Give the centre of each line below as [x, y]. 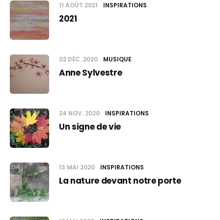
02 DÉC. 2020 [79, 59]
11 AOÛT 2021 [79, 5]
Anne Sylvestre [91, 73]
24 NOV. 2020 [80, 113]
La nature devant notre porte [120, 181]
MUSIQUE [117, 59]
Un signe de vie [90, 127]
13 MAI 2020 [78, 167]
